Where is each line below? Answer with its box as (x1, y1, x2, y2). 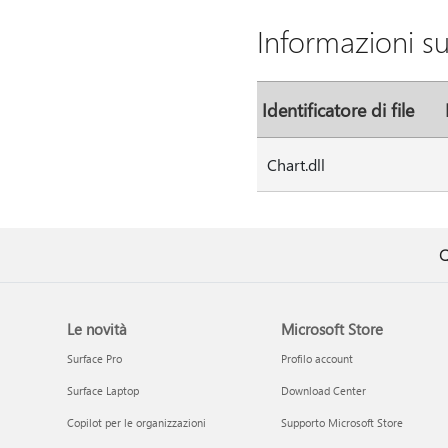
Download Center (280, 383, 366, 398)
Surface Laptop (67, 383, 140, 398)
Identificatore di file (261, 98, 414, 121)
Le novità (67, 319, 128, 339)
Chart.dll (266, 154, 325, 175)
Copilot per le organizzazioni (67, 415, 207, 430)
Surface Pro (67, 351, 123, 366)
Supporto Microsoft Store (280, 415, 403, 430)
